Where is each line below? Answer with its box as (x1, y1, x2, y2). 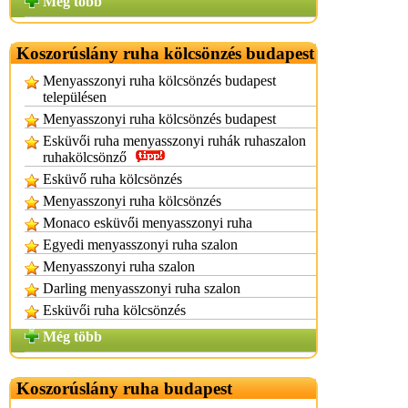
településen (43, 89, 107, 105)
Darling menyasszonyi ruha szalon (43, 280, 240, 296)
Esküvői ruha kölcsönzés (43, 302, 186, 318)
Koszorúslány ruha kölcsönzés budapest (16, 44, 314, 63)
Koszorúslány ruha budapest (16, 379, 232, 398)
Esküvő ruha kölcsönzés (43, 171, 182, 187)
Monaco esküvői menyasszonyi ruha (43, 215, 252, 230)
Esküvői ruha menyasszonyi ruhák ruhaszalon (43, 133, 306, 148)
